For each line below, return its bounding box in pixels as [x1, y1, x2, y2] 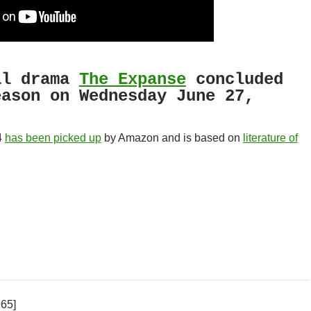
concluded [185, 70, 283, 89]
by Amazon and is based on [101, 132, 243, 144]
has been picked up [4, 132, 101, 144]
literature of [242, 132, 298, 144]
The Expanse [78, 70, 186, 89]
